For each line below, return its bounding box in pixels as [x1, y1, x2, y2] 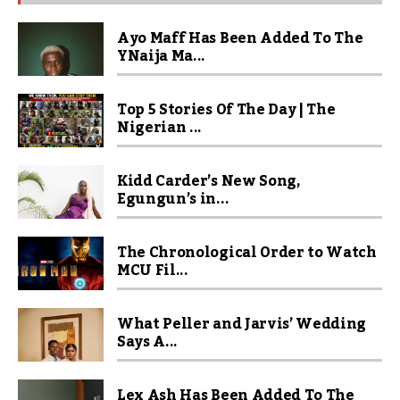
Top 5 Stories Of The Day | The [117, 96, 336, 124]
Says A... [117, 328, 179, 356]
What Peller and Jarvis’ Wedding [117, 310, 367, 338]
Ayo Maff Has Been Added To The [117, 24, 363, 53]
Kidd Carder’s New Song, [117, 167, 300, 196]
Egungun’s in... [117, 185, 229, 213]
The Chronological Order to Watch [117, 238, 377, 267]
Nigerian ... [117, 113, 203, 142]
